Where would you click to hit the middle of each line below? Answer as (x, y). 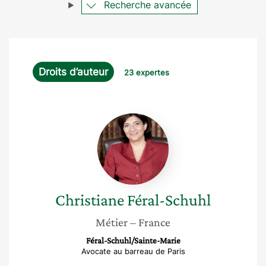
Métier (112, 222)
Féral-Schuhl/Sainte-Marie (133, 240)
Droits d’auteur (73, 72)
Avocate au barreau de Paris (133, 251)
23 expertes (147, 72)
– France (150, 222)
